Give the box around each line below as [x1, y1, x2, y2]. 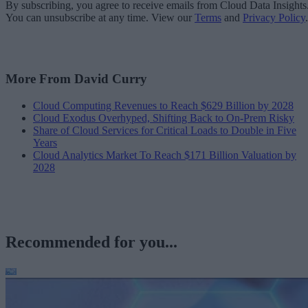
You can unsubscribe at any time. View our [5, 12, 195, 24]
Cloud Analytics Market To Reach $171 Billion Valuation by [33, 148, 296, 161]
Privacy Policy [243, 12, 305, 24]
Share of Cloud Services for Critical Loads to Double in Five [33, 124, 296, 136]
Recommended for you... [5, 232, 177, 251]
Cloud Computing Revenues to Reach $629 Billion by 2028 [33, 99, 294, 111]
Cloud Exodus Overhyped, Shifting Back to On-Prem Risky [33, 111, 294, 124]
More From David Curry [5, 71, 147, 87]
